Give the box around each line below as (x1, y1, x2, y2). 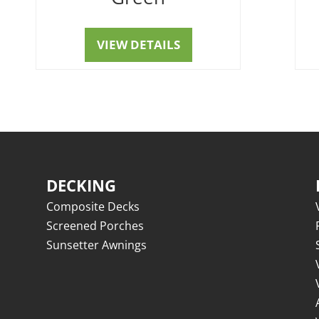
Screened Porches (46, 218, 144, 234)
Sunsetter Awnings (46, 237, 147, 253)
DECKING (46, 174, 116, 197)
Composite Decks (46, 199, 140, 215)
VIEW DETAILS (96, 36, 180, 53)
